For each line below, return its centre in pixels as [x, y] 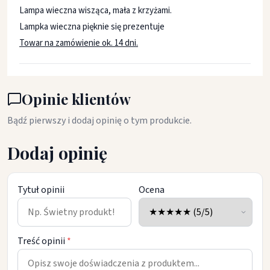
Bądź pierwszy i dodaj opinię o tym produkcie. [99, 121]
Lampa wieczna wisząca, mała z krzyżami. [96, 11]
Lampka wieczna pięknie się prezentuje [92, 27]
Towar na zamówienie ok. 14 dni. [79, 43]
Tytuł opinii [41, 190]
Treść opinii [42, 241]
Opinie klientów [76, 99]
